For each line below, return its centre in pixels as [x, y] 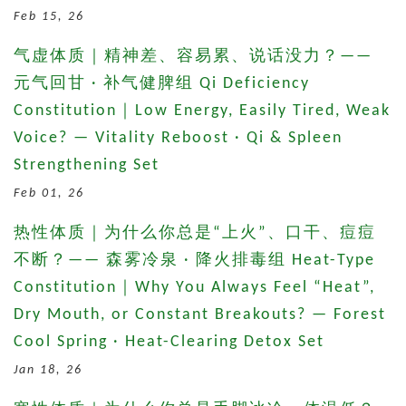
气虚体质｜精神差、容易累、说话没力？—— [193, 56]
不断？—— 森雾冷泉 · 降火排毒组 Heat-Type [194, 260]
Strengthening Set [87, 165]
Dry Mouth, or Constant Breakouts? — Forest [200, 314]
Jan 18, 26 [48, 370]
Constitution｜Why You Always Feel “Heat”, [194, 287]
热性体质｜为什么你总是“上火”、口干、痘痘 [195, 233]
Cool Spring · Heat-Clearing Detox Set [169, 342]
